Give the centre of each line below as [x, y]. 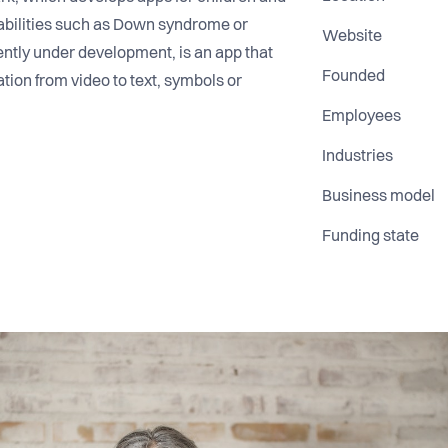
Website [352, 36]
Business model [379, 196]
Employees [362, 116]
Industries [358, 156]
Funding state [371, 236]
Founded [354, 76]
